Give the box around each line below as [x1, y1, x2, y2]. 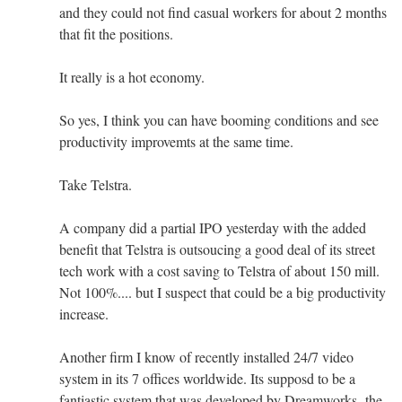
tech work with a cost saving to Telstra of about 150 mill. [59, 260, 380, 280]
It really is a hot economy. [59, 66, 205, 86]
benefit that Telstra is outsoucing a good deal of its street [59, 239, 375, 258]
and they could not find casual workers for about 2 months [59, 2, 387, 22]
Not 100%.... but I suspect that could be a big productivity [59, 282, 386, 301]
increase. [59, 303, 109, 323]
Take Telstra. [59, 174, 132, 194]
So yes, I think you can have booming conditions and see [59, 109, 379, 129]
